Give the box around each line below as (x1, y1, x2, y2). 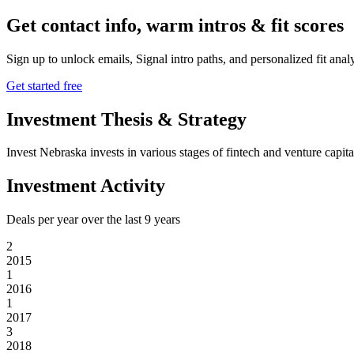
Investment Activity (6, 175, 165, 197)
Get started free (6, 78, 82, 92)
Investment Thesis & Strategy (6, 108, 247, 130)
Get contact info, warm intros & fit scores (6, 14, 344, 36)
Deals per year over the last (6, 213, 145, 227)
